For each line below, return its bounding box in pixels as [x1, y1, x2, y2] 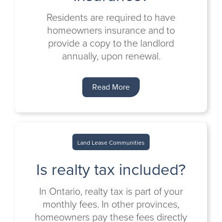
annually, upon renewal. [61, 49, 161, 63]
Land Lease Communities [77, 138, 145, 147]
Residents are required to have [47, 10, 175, 25]
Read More [92, 81, 130, 93]
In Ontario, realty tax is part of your [39, 184, 183, 199]
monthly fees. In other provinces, [43, 197, 179, 212]
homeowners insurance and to [47, 23, 175, 38]
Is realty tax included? [36, 158, 186, 181]
